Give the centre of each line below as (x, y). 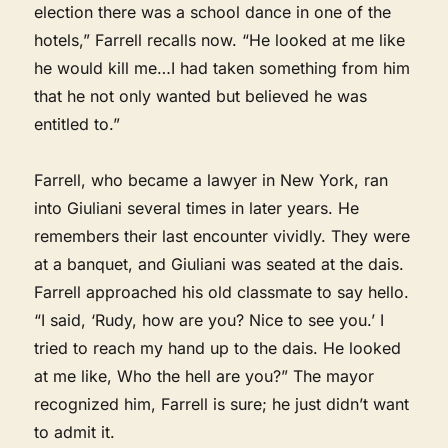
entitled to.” (77, 123)
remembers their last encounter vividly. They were (222, 235)
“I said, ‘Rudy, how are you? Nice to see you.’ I (209, 319)
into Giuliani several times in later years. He (197, 207)
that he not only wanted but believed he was (201, 95)
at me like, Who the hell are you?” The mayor (204, 375)
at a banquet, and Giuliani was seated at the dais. (219, 263)
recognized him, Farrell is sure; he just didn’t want (222, 403)
